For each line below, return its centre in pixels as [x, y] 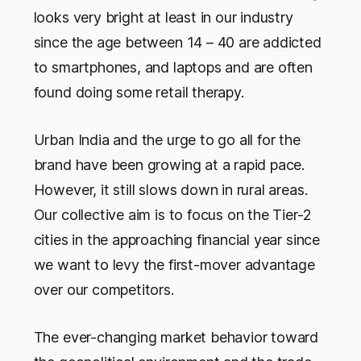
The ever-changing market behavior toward [176, 337]
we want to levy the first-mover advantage [174, 264]
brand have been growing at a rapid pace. [169, 164]
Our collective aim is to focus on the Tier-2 [172, 214]
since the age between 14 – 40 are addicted [177, 42]
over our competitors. [104, 289]
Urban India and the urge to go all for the [167, 139]
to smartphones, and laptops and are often [173, 67]
